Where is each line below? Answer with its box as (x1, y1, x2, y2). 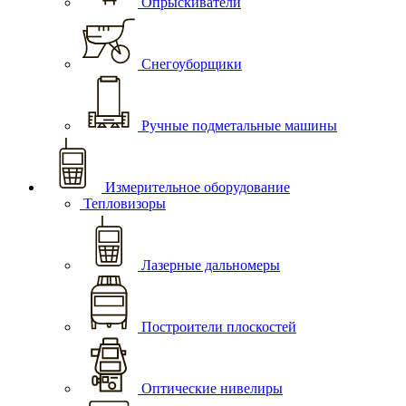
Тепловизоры (80, 196, 166, 211)
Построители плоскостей (138, 319, 296, 334)
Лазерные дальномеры (138, 257, 280, 273)
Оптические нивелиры (138, 381, 283, 396)
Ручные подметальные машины (138, 118, 337, 133)
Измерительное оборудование (101, 179, 290, 195)
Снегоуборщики (138, 56, 242, 72)
